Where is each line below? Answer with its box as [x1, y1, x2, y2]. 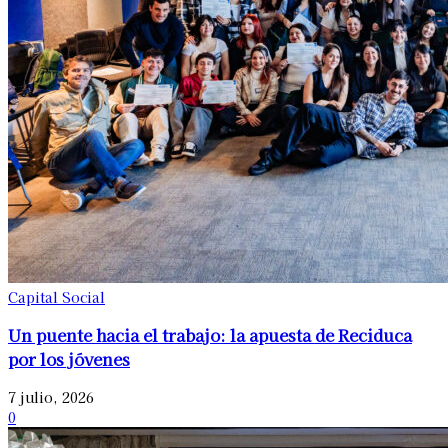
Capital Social [8, 286, 105, 307]
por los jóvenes [8, 346, 130, 371]
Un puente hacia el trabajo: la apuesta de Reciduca [8, 322, 412, 347]
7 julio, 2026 [8, 387, 94, 408]
